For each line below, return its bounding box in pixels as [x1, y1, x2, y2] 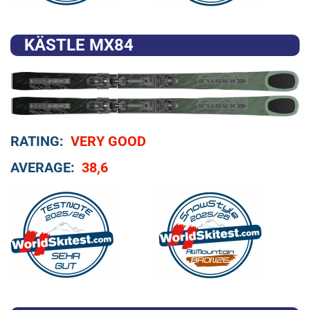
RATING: [10, 133, 64, 150]
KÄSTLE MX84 [24, 35, 134, 55]
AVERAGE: [10, 159, 75, 176]
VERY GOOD [71, 133, 146, 150]
